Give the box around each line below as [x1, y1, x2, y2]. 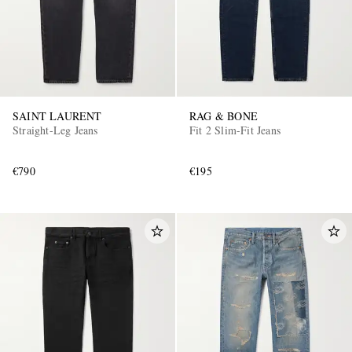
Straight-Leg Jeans [13, 123, 98, 138]
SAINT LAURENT [13, 108, 102, 124]
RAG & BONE [189, 108, 258, 124]
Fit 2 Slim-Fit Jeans [189, 123, 280, 138]
